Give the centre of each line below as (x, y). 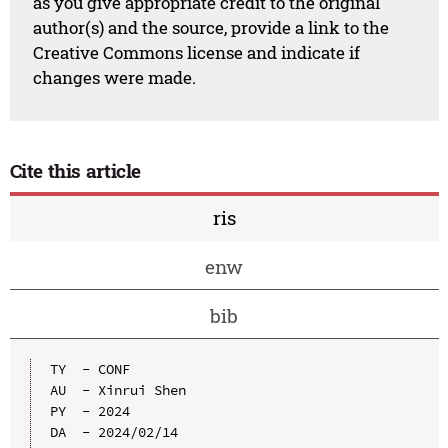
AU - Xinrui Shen (117, 390)
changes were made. (115, 78)
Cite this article (75, 170)
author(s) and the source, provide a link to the (211, 28)
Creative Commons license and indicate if (197, 53)
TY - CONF (89, 369)
